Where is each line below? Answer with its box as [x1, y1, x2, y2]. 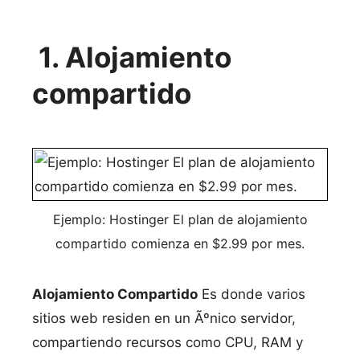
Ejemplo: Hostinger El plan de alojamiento [52, 211, 308, 227]
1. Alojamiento [39, 40, 231, 74]
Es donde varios [198, 286, 305, 302]
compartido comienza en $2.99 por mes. [55, 235, 305, 252]
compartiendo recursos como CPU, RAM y [32, 334, 303, 350]
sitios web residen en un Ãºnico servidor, [32, 310, 296, 326]
